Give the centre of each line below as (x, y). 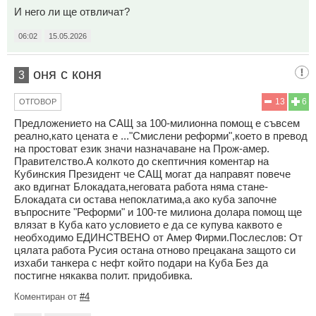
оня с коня (67, 74)
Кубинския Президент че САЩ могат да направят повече (152, 174)
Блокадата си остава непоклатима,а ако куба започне (145, 200)
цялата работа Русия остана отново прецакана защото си (155, 250)
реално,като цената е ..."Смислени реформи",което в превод (161, 136)
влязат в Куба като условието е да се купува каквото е (148, 225)
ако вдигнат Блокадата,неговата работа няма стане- (141, 187)
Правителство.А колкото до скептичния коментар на (141, 162)
